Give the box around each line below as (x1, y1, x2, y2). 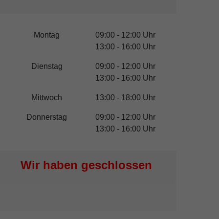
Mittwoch (31, 93, 62, 102)
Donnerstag (26, 113, 67, 122)
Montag (34, 31, 60, 40)
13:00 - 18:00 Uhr (95, 93, 155, 102)
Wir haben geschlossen (20, 158, 152, 172)
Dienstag (31, 62, 63, 71)
